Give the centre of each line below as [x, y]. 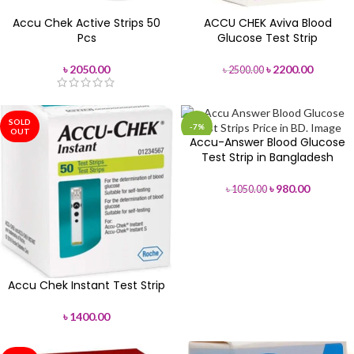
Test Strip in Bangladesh [267, 157]
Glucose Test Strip [267, 38]
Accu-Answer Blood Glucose [267, 142]
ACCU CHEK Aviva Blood [267, 23]
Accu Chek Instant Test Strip [87, 285]
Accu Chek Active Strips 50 [87, 23]
